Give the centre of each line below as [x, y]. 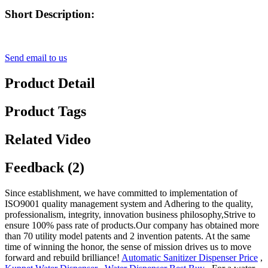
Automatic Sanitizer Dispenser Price [190, 257]
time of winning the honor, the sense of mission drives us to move [128, 246]
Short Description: [50, 14]
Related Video [48, 139]
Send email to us [36, 58]
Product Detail [50, 83]
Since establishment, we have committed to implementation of [121, 193]
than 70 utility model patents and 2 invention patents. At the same [127, 236]
